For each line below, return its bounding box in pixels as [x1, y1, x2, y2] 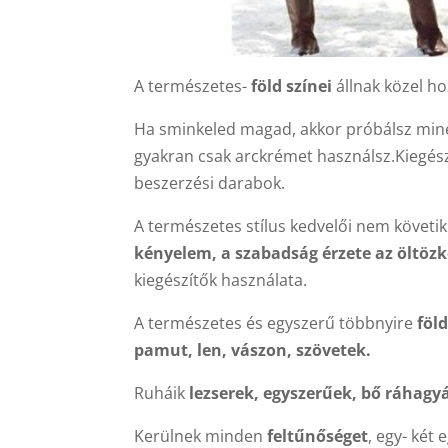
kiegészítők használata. [134, 269, 308, 291]
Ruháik [134, 382, 190, 404]
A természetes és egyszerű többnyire [134, 312, 418, 334]
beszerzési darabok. [134, 172, 286, 194]
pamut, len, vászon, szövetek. [134, 339, 372, 361]
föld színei [247, 75, 333, 97]
